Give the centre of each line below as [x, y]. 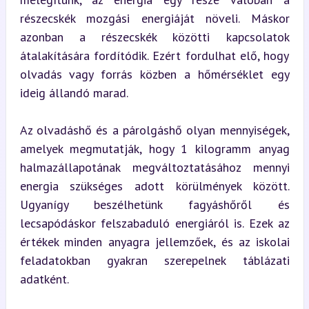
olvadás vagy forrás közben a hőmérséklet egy [154, 74]
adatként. [44, 279]
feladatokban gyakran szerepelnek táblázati [154, 260]
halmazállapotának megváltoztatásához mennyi [154, 167]
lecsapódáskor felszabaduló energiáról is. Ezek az [154, 223]
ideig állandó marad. [74, 92]
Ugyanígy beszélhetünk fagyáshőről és [154, 204]
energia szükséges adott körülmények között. [154, 186]
